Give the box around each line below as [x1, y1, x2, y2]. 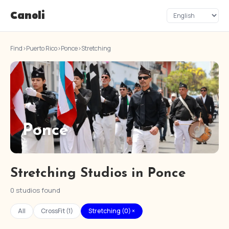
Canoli [10, 9, 45, 22]
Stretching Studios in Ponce [10, 167, 186, 180]
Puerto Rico [26, 44, 57, 53]
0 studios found [10, 186, 60, 195]
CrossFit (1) [41, 207, 73, 215]
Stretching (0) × [88, 207, 135, 215]
